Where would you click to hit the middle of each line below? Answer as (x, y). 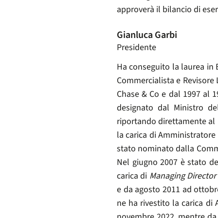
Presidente (136, 48)
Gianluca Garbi (147, 35)
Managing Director (183, 176)
